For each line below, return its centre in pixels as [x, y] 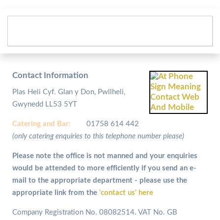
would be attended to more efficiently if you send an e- [104, 168]
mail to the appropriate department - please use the [100, 180]
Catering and [35, 124]
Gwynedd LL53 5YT [45, 104]
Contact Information [50, 75]
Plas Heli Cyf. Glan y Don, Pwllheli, [69, 92]
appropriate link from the [55, 192]
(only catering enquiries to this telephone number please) [98, 136]
